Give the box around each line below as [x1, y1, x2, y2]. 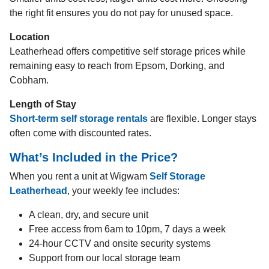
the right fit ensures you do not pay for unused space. [10, 8, 233, 18]
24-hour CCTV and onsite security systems [29, 238, 211, 249]
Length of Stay [10, 99, 76, 109]
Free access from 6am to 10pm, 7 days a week [29, 224, 226, 234]
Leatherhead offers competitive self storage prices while [10, 46, 246, 56]
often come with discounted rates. [10, 128, 151, 138]
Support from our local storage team [29, 253, 180, 263]
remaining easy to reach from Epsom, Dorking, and [10, 61, 225, 71]
